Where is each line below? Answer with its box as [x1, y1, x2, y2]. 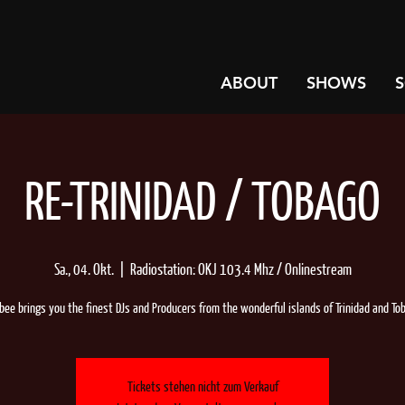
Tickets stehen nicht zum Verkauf [127, 381, 278, 394]
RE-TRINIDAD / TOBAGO [24, 180, 381, 231]
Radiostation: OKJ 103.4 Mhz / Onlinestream [129, 263, 352, 278]
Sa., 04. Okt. [53, 263, 114, 278]
